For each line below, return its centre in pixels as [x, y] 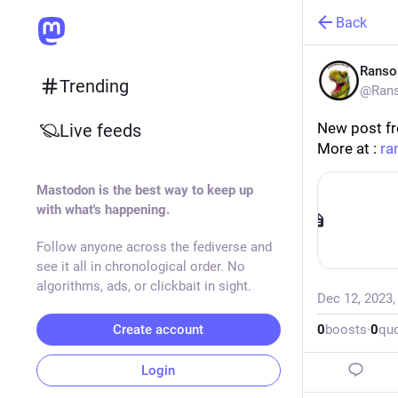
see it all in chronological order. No [140, 267]
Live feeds [100, 131]
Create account [158, 330]
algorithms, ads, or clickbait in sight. [143, 286]
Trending [94, 86]
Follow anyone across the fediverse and [154, 247]
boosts [346, 330]
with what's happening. [103, 210]
